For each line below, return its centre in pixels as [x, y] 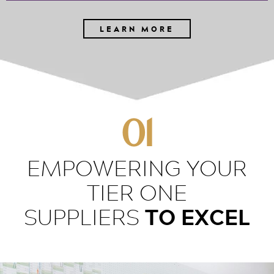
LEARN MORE [137, 29]
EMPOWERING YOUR [137, 168]
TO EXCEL [198, 217]
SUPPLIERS [84, 217]
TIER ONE [137, 193]
